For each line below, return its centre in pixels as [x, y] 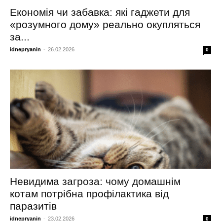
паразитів [33, 206]
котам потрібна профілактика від [89, 194]
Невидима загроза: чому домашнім [95, 182]
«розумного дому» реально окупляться [105, 24]
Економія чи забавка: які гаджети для [100, 12]
